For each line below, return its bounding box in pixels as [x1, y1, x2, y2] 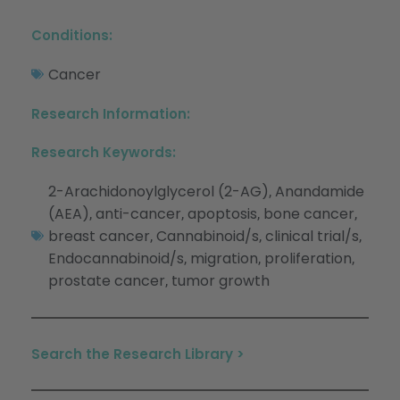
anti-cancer [96, 203, 181, 224]
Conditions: [31, 25, 112, 45]
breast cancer [48, 225, 150, 246]
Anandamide [275, 180, 364, 202]
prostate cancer [48, 270, 165, 291]
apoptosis [187, 203, 257, 224]
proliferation [264, 247, 352, 269]
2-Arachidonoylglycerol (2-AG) [48, 180, 269, 202]
